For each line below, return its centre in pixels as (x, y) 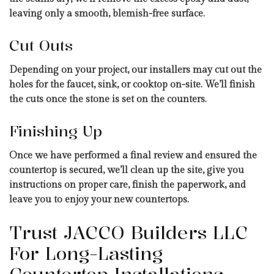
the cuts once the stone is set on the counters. (109, 100)
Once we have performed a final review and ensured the (133, 156)
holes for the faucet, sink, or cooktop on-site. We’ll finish (132, 85)
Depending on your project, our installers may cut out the (135, 70)
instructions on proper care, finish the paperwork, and (128, 185)
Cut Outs (41, 46)
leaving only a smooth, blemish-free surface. (107, 14)
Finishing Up (56, 131)
